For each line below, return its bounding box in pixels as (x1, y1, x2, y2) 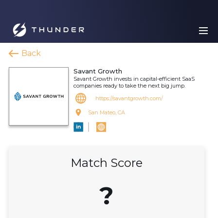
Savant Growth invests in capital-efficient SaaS (73, 75, 195, 82)
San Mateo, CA (88, 109, 125, 116)
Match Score (71, 156, 143, 170)
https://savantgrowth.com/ (95, 95, 163, 102)
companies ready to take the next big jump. (73, 82, 185, 89)
